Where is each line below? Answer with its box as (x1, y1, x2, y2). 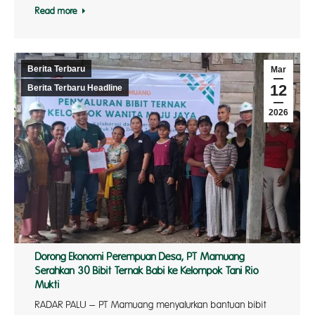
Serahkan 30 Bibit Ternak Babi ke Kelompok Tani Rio (35, 265, 259, 278)
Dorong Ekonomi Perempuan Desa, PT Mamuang (35, 251, 245, 264)
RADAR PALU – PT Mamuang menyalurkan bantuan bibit (35, 300, 266, 311)
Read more (35, 6, 77, 17)
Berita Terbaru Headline (27, 83, 122, 93)
